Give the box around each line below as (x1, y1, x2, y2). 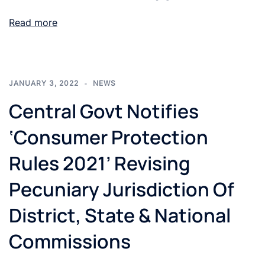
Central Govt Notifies (9, 98, 199, 125)
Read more (9, 17, 57, 29)
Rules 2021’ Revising (9, 150, 190, 177)
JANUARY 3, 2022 (9, 79, 79, 88)
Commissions (9, 228, 131, 255)
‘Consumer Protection (9, 124, 208, 151)
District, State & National (9, 202, 231, 229)
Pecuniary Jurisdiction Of (9, 176, 234, 203)
